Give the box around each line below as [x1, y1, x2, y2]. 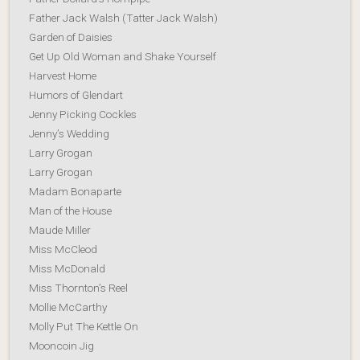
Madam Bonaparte [29, 184, 121, 198]
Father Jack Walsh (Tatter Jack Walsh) [29, 10, 218, 24]
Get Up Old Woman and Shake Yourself [29, 49, 216, 63]
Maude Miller [29, 223, 91, 236]
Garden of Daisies [29, 30, 112, 43]
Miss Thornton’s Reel [29, 280, 128, 294]
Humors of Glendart [29, 88, 123, 101]
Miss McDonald [29, 261, 105, 275]
